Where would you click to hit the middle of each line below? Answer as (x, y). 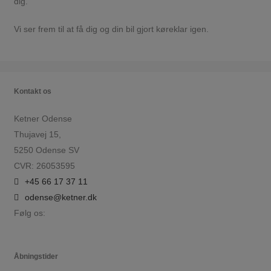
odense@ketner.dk (60, 198)
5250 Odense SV (46, 150)
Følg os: (29, 213)
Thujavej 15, (37, 135)
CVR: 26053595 (44, 166)
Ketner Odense (43, 119)
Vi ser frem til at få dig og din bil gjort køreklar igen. (111, 29)
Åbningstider (36, 256)
